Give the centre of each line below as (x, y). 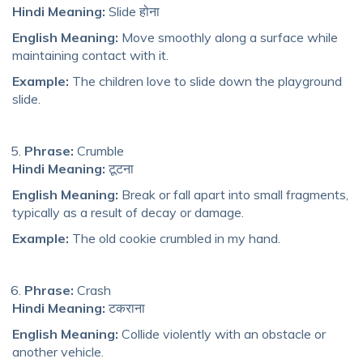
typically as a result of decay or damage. (128, 212)
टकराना (125, 307)
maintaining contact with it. (90, 55)
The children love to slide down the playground (205, 81)
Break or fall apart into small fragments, (233, 194)
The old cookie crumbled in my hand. (175, 238)
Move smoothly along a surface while (228, 37)
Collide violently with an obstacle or (222, 333)
